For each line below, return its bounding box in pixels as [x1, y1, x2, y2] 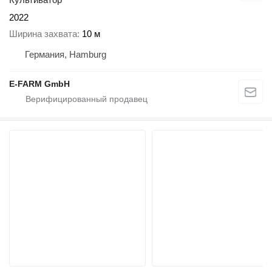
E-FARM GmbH [9, 78, 70, 89]
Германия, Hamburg [25, 49, 106, 59]
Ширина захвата [9, 28, 77, 39]
